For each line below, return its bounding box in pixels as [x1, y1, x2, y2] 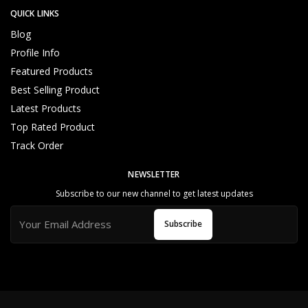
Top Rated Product [10, 120, 95, 133]
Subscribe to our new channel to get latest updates [55, 187, 253, 199]
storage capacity [31, 58, 104, 72]
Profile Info [10, 45, 60, 59]
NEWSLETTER [128, 168, 180, 180]
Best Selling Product [10, 82, 100, 96]
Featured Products [10, 64, 93, 78]
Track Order [10, 138, 63, 152]
